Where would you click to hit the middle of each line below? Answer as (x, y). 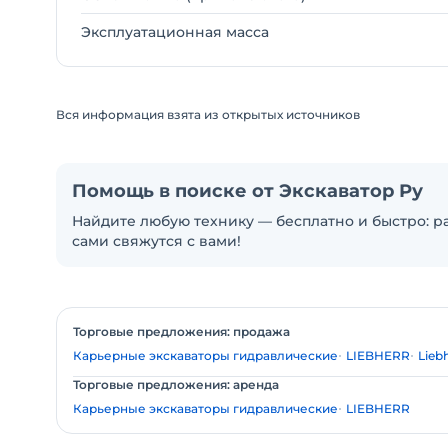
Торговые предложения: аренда (176, 384)
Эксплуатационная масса (175, 32)
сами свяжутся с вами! (156, 241)
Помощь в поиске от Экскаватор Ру (247, 191)
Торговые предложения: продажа (181, 331)
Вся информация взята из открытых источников (208, 114)
